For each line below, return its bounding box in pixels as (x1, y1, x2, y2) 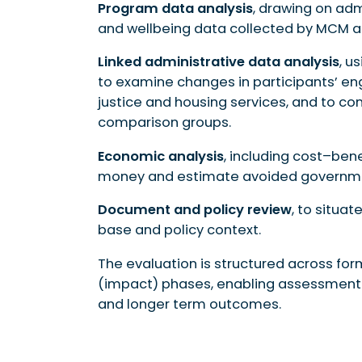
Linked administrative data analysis (97, 53, 339, 72)
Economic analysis (97, 146, 224, 166)
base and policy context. (97, 221, 261, 240)
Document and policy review (97, 200, 292, 220)
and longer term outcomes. (97, 294, 281, 314)
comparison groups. (97, 113, 231, 133)
